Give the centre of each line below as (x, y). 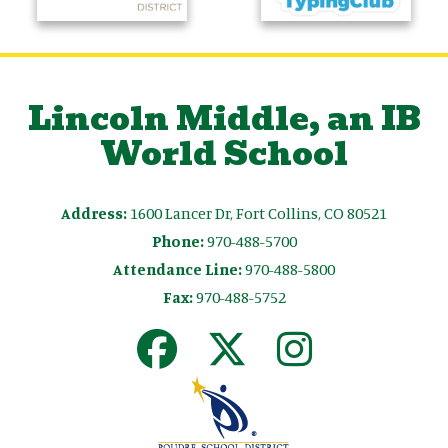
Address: (95, 213)
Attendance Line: (177, 269)
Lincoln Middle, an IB (224, 119)
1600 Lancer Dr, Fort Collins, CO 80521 (258, 213)
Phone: (177, 241)
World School (224, 154)
